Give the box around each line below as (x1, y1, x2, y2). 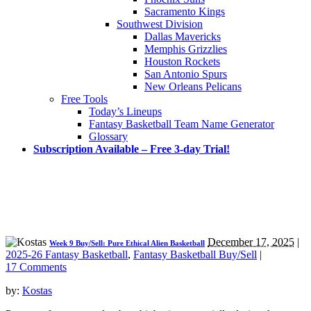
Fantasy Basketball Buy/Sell (133, 248, 257, 260)
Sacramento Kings (144, 5, 225, 17)
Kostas (22, 284, 52, 296)
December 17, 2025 (208, 235, 294, 248)
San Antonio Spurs (144, 67, 227, 80)
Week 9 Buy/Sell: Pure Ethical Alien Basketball (49, 238, 205, 247)
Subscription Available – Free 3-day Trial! (33, 142, 230, 155)
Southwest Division (117, 17, 203, 30)
